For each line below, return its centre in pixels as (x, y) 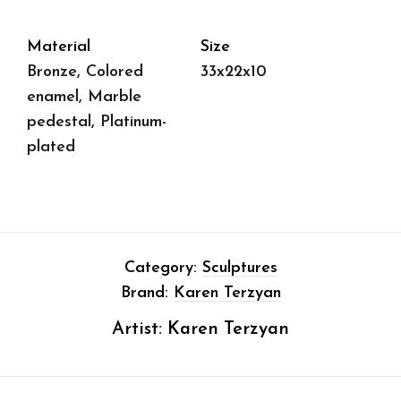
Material (59, 47)
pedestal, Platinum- (97, 122)
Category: (163, 268)
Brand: (147, 293)
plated (51, 147)
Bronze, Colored (85, 72)
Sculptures (239, 268)
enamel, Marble (84, 97)
